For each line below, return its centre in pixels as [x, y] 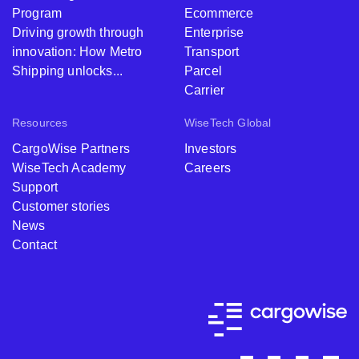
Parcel [203, 71]
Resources [40, 123]
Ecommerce [219, 14]
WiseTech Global [228, 123]
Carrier [205, 91]
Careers [208, 168]
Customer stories [61, 207]
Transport [212, 52]
